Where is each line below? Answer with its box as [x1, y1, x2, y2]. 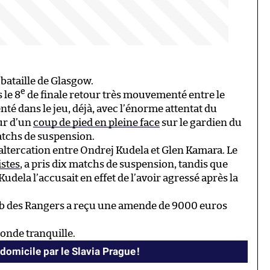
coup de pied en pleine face [33, 118, 160, 128]
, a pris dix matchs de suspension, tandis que [20, 159, 228, 170]
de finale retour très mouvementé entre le [25, 90, 225, 101]
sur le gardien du [160, 118, 242, 128]
